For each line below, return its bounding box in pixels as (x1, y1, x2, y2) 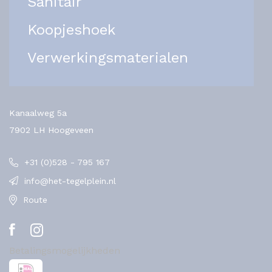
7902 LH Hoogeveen (9, 125, 93, 135)
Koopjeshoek (27, 21, 115, 39)
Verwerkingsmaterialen (27, 49, 188, 67)
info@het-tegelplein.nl (24, 176, 116, 186)
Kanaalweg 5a (9, 108, 67, 118)
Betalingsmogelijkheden (9, 244, 120, 256)
